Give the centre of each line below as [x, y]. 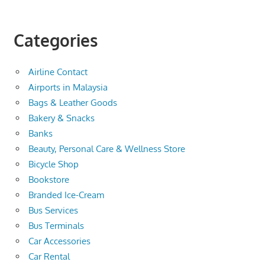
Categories [55, 40]
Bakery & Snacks [62, 118]
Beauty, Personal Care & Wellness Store [107, 148]
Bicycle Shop [54, 164]
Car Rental [49, 256]
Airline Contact [58, 72]
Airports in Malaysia [68, 87]
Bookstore [49, 179]
